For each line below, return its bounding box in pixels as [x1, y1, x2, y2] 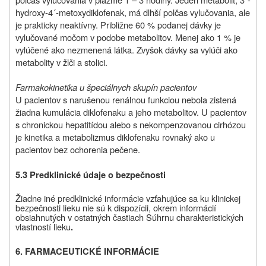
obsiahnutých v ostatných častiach [15, 211, 144, 224]
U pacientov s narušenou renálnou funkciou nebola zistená [15, 93, 236, 106]
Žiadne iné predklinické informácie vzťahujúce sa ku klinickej [15, 192, 240, 205]
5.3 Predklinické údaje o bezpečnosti [15, 169, 166, 182]
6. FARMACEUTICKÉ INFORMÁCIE [15, 245, 159, 258]
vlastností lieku [15, 220, 71, 233]
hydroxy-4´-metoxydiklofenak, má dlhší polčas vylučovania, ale [15, 6, 250, 19]
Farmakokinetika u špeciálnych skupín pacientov [15, 81, 197, 94]
